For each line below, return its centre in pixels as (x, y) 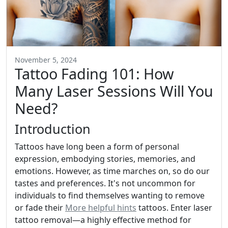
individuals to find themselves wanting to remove (110, 196)
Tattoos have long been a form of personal (97, 147)
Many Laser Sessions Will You (114, 91)
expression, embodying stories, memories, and (105, 159)
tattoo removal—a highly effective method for (103, 220)
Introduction (53, 129)
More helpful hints (101, 208)
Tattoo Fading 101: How (94, 74)
